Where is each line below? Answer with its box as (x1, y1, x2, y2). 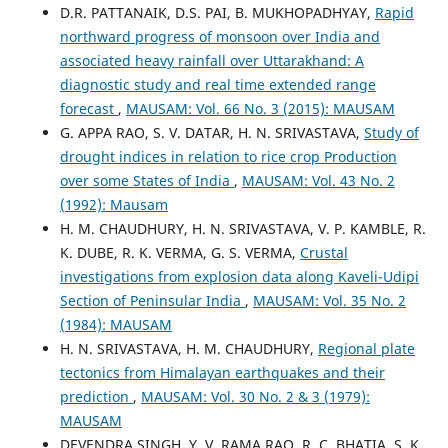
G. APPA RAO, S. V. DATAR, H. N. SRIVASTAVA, (59, 122, 364, 142)
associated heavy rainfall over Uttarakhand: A (59, 50, 364, 70)
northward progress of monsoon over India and (59, 26, 380, 46)
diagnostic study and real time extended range (59, 74, 376, 94)
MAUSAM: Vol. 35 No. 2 (252, 290, 406, 310)
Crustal (299, 242, 348, 262)
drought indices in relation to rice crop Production (59, 146, 397, 166)
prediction (59, 386, 133, 406)
